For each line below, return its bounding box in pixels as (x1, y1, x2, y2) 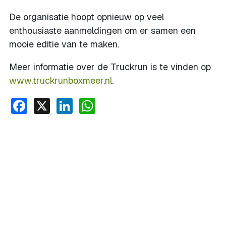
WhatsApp (95, 94, 170, 115)
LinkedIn (73, 94, 135, 115)
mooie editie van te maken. (9, 38, 119, 50)
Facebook (27, 94, 99, 115)
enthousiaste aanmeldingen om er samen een (9, 25, 196, 36)
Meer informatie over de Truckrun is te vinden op (9, 61, 211, 73)
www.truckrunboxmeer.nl (9, 75, 112, 86)
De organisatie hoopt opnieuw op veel (9, 11, 164, 23)
